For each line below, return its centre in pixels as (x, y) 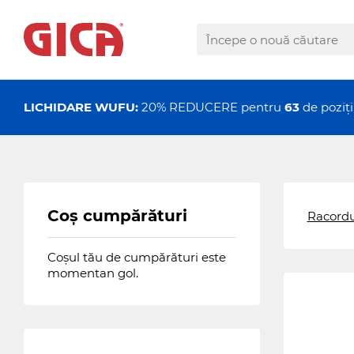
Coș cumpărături (117, 216)
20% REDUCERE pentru (211, 107)
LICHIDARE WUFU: (81, 107)
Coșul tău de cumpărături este (137, 257)
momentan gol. (93, 273)
